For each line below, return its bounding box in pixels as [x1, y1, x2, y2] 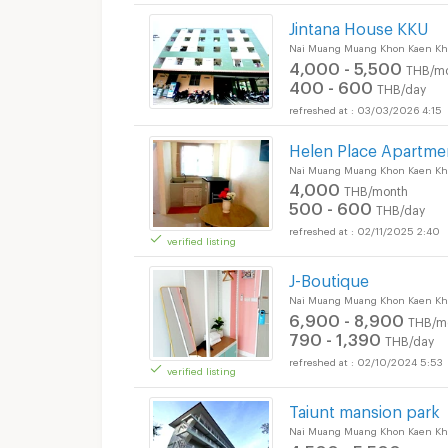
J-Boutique [289, 271, 369, 285]
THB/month [344, 184, 408, 195]
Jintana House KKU [289, 19, 428, 33]
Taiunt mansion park [289, 402, 440, 415]
